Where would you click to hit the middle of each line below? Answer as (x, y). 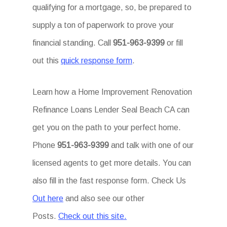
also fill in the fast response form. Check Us (109, 181)
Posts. (46, 216)
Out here (48, 198)
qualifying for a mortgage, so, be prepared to (112, 7)
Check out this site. (93, 216)
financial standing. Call (73, 43)
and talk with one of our (152, 145)
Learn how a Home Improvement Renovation (112, 92)
